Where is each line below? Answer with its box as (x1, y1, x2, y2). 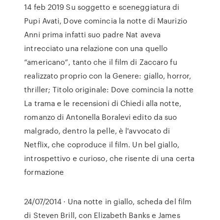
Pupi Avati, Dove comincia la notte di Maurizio (24, 15, 187, 26)
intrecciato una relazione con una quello (24, 43, 168, 54)
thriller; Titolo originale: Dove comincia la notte (24, 84, 196, 95)
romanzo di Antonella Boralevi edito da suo (24, 111, 177, 122)
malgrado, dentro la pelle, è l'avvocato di (24, 125, 170, 136)
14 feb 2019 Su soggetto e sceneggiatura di (24, 1, 180, 12)
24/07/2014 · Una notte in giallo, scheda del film (24, 196, 192, 207)
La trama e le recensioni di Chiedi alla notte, (24, 98, 181, 109)
